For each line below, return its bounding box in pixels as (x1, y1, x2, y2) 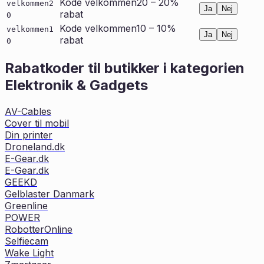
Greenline (5, 200, 48, 212)
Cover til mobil (5, 117, 69, 130)
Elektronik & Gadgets (5, 77, 148, 94)
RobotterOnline (5, 223, 72, 236)
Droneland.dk (5, 141, 65, 153)
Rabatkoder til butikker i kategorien (5, 60, 245, 77)
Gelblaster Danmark (5, 188, 94, 200)
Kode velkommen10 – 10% (60, 22, 176, 35)
